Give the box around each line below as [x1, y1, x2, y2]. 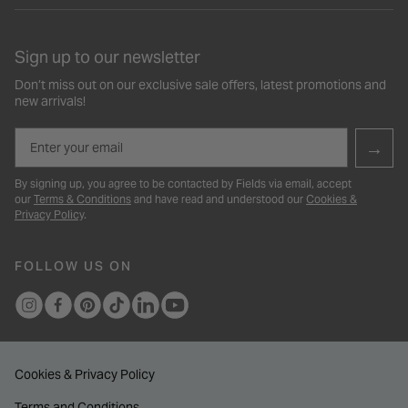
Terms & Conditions [34, 192, 131, 207]
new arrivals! [15, 93, 86, 110]
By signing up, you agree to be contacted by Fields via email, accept [15, 177, 352, 191]
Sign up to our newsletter [15, 46, 200, 68]
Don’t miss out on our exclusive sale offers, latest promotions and [15, 76, 386, 94]
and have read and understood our [131, 192, 306, 207]
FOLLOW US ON [15, 258, 132, 275]
